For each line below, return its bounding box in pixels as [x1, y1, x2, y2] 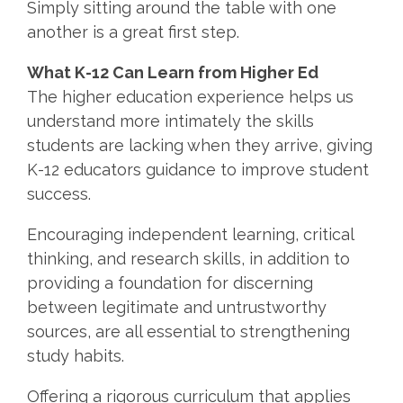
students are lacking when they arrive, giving [27, 135, 372, 155]
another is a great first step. [27, 22, 248, 41]
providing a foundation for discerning [27, 273, 313, 292]
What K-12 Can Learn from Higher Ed [27, 62, 324, 82]
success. [27, 184, 91, 203]
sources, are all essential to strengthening [27, 321, 350, 341]
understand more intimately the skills [27, 111, 314, 130]
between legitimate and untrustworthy [27, 297, 327, 317]
